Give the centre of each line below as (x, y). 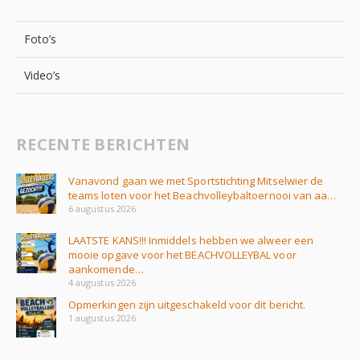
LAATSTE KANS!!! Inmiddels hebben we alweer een (191, 240)
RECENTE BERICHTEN (103, 144)
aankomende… (106, 269)
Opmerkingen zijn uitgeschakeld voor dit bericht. (187, 304)
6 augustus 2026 (102, 208)
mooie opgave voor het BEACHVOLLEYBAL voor (182, 254)
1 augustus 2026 (102, 317)
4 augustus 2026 (102, 282)
